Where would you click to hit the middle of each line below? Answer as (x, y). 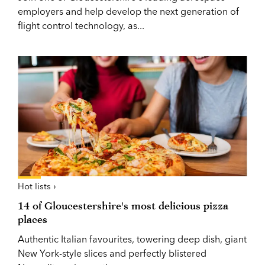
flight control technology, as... (81, 25)
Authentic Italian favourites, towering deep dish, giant (132, 239)
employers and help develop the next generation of (128, 11)
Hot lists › (37, 186)
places (33, 219)
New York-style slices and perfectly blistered (112, 253)
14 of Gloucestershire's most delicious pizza (123, 205)
